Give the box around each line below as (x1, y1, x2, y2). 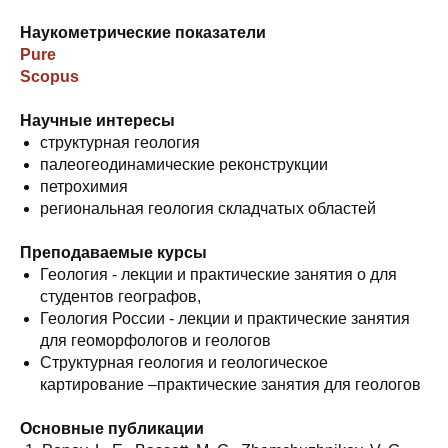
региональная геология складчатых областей (40, 200, 376, 217)
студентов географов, (40, 288, 201, 305)
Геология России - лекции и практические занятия (40, 310, 410, 327)
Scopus (20, 68, 79, 85)
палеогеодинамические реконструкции (40, 156, 328, 173)
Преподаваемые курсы (20, 244, 207, 261)
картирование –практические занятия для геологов (40, 376, 421, 393)
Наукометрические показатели (20, 24, 266, 41)
